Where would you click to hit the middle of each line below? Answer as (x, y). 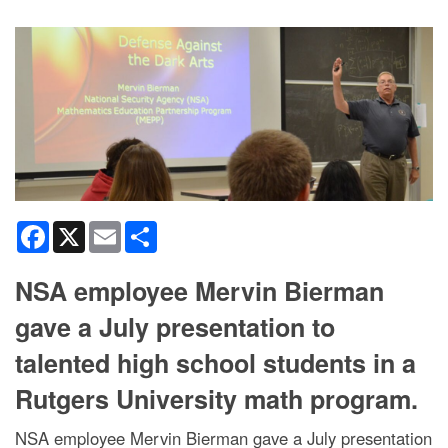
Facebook (80, 229)
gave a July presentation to (175, 327)
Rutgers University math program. (216, 399)
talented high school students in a (215, 363)
